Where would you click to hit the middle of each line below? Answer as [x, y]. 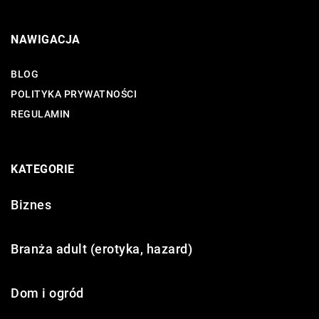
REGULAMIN [41, 114]
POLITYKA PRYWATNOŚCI [74, 94]
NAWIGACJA [46, 39]
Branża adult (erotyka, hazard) [101, 249]
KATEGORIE [43, 169]
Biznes [31, 204]
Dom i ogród [47, 293]
